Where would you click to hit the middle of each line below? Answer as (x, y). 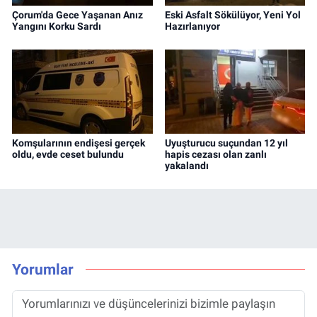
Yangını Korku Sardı (57, 26)
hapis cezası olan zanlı (215, 154)
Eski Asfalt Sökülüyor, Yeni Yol (232, 15)
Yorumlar (43, 269)
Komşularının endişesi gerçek (79, 143)
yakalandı (186, 165)
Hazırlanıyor (192, 26)
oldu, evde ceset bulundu (68, 154)
